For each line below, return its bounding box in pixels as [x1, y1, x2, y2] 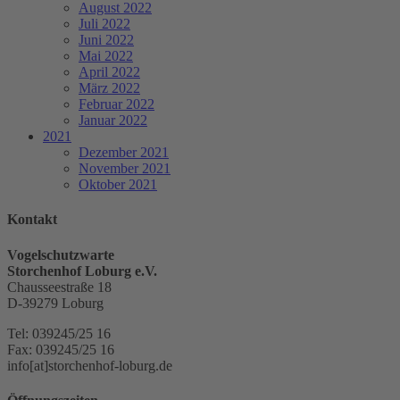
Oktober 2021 [79, 177, 157, 193]
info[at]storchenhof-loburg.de [7, 357, 172, 373]
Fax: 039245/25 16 [7, 341, 114, 357]
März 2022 [79, 80, 140, 96]
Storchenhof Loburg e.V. [7, 262, 157, 279]
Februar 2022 [79, 96, 154, 112]
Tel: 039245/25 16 [7, 325, 111, 341]
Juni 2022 [79, 32, 134, 48]
